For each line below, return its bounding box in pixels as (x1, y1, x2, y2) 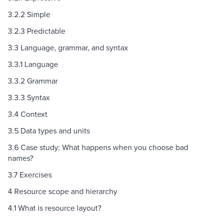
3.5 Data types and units (8, 125, 90, 136)
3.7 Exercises (8, 169, 52, 180)
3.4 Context (8, 109, 47, 120)
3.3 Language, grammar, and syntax (8, 42, 128, 53)
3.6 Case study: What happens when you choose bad (8, 142, 188, 153)
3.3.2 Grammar (8, 75, 58, 87)
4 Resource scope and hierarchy (8, 186, 117, 197)
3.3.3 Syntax (8, 92, 50, 103)
